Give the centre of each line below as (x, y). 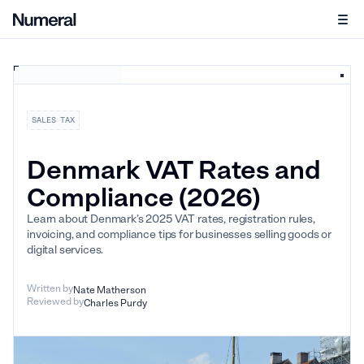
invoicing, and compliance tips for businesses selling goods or (180, 234)
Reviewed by (55, 301)
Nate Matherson (110, 290)
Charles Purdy (115, 303)
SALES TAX (53, 120)
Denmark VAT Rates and (174, 170)
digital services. (65, 250)
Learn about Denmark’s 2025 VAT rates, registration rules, (171, 219)
